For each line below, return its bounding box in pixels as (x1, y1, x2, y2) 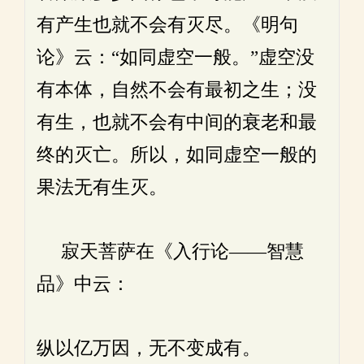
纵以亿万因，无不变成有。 (37, 337, 261, 359)
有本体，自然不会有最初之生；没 (37, 79, 317, 101)
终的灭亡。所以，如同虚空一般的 (37, 144, 317, 166)
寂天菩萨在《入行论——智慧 (37, 240, 304, 262)
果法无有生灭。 (37, 176, 167, 198)
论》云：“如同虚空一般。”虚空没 (37, 46, 314, 68)
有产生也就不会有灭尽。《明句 (37, 14, 298, 36)
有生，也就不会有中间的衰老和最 (37, 111, 317, 133)
